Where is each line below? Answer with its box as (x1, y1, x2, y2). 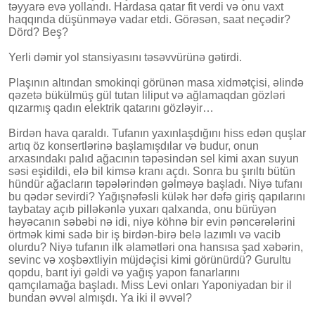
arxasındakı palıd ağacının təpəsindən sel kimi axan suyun (8, 152, 299, 165)
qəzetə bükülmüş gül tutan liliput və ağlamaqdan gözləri (8, 89, 285, 101)
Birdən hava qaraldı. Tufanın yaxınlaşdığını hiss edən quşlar (8, 127, 306, 139)
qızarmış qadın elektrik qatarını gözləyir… (8, 101, 214, 114)
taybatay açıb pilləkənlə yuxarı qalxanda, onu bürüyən (8, 202, 276, 215)
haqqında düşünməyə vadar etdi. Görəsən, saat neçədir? (8, 13, 290, 25)
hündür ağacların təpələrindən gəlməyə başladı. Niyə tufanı (8, 177, 302, 190)
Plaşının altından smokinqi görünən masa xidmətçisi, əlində (8, 76, 304, 89)
